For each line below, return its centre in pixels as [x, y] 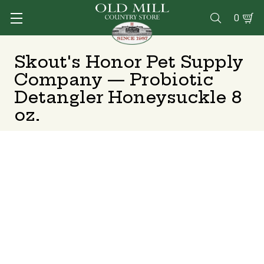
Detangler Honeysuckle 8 [128, 97]
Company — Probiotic [114, 79]
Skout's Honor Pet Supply [129, 62]
